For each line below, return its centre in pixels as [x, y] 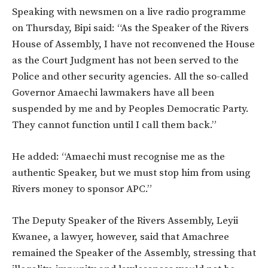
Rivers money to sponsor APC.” [82, 189]
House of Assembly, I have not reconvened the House [133, 45]
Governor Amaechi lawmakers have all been [113, 93]
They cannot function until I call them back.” [114, 125]
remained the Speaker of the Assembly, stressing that [134, 253]
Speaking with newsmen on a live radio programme [129, 12]
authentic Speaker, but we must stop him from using [131, 173]
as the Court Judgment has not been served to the [125, 61]
